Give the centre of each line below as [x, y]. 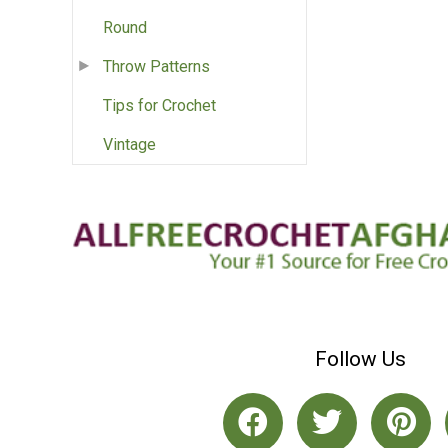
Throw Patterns [156, 67]
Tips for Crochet [159, 106]
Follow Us [360, 358]
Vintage [129, 145]
